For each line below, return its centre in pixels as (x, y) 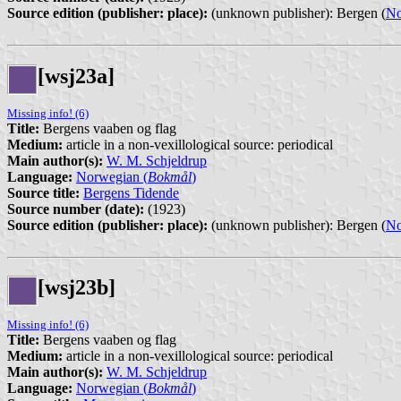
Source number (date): (76, 209)
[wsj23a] (76, 76)
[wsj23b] (77, 288)
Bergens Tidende (131, 192)
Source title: (43, 192)
